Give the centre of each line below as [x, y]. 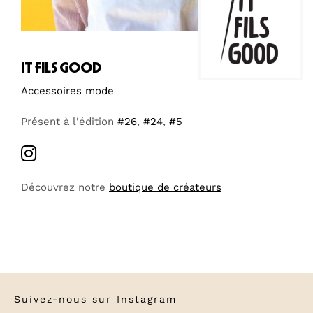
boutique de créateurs [165, 187]
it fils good [61, 67]
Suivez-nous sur [65, 299]
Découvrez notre [65, 187]
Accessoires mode [67, 90]
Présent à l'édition [69, 121]
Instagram [147, 299]
